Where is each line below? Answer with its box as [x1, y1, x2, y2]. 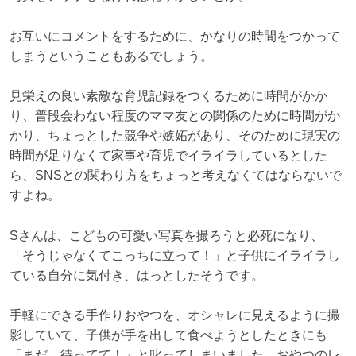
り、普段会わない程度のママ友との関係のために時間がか [10, 109, 340, 123]
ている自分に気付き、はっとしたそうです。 [10, 268, 264, 282]
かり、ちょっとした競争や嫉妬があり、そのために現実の [10, 129, 340, 143]
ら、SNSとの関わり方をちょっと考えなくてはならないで [10, 168, 342, 183]
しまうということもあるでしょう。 [10, 48, 213, 63]
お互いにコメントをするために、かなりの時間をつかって [10, 29, 340, 43]
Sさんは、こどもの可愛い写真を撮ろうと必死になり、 [10, 228, 323, 242]
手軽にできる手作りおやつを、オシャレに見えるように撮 [10, 308, 340, 323]
